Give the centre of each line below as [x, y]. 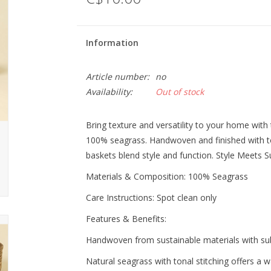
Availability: [109, 92]
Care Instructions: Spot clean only [151, 198]
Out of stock [179, 92]
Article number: [117, 77]
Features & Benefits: [126, 219]
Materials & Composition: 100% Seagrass [167, 176]
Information [112, 43]
